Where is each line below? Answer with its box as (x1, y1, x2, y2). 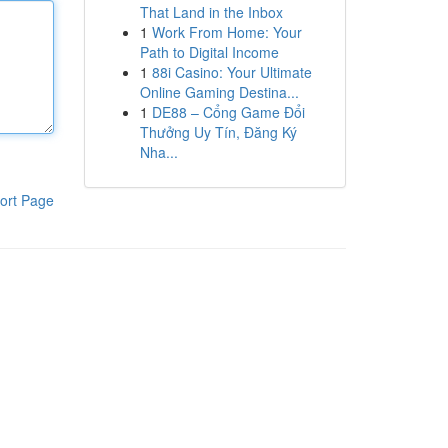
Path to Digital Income (139, 42, 279, 62)
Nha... (139, 142, 178, 162)
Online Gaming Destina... (139, 82, 299, 102)
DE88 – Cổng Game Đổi (151, 102, 305, 122)
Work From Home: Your (151, 22, 302, 42)
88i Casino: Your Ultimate (151, 62, 312, 82)
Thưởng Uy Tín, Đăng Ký (139, 122, 297, 142)
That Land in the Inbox (139, 2, 283, 22)
